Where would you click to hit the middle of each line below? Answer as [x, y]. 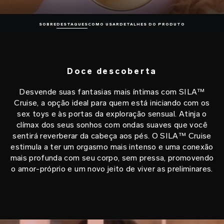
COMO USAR [104, 24]
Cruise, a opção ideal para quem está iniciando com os [112, 103]
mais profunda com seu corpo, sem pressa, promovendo [112, 158]
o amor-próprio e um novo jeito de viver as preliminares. [112, 169]
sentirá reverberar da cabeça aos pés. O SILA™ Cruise [112, 136]
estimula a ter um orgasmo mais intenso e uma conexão [112, 147]
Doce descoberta [112, 71]
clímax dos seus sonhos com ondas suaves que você [112, 125]
